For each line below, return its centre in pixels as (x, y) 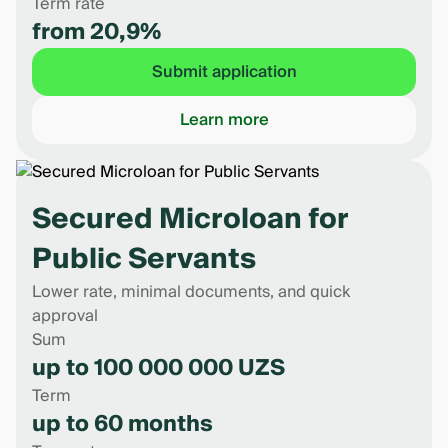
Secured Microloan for (190, 219)
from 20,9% (96, 32)
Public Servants (144, 259)
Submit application (224, 72)
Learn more (224, 120)
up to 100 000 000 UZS (158, 368)
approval (65, 316)
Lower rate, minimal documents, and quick (191, 292)
